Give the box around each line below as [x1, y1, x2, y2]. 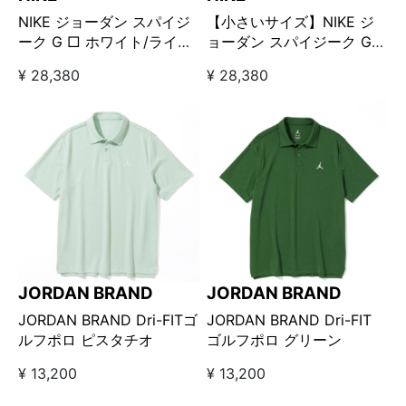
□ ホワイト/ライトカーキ [207, 53, 376, 72]
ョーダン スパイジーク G [207, 33, 372, 52]
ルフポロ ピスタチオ [18, 330, 153, 349]
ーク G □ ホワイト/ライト [18, 33, 192, 52]
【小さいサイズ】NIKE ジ [207, 13, 375, 32]
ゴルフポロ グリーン [207, 330, 343, 349]
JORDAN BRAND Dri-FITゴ [18, 310, 198, 329]
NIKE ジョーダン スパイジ [18, 13, 190, 32]
